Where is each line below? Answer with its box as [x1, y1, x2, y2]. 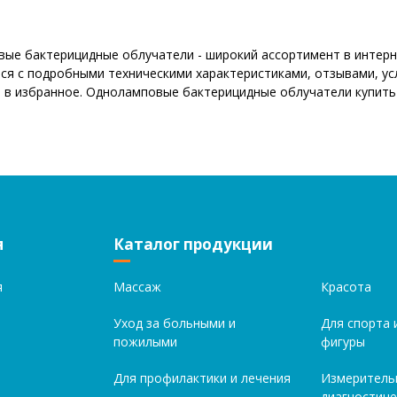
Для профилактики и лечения [113, 370, 292, 386]
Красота [320, 278, 371, 295]
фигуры [320, 333, 365, 350]
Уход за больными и [113, 315, 237, 331]
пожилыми [113, 333, 178, 350]
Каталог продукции [113, 234, 274, 254]
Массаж [113, 278, 162, 295]
